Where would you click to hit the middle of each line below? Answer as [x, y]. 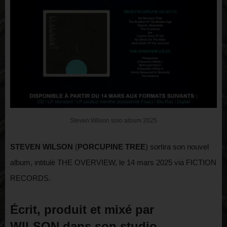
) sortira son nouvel [177, 147]
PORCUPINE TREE [111, 147]
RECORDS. [30, 178]
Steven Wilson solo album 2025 [113, 121]
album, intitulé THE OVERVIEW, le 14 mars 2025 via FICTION [113, 163]
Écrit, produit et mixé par [82, 210]
